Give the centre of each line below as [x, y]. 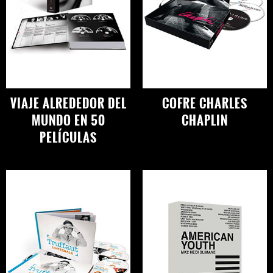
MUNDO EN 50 [68, 120]
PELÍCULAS [68, 137]
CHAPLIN [205, 120]
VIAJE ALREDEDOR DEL [68, 103]
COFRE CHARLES [205, 103]
